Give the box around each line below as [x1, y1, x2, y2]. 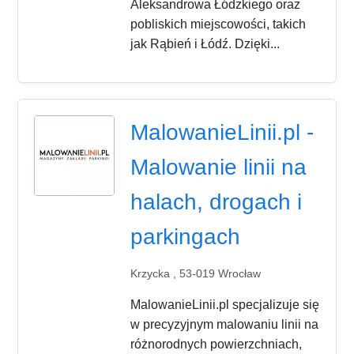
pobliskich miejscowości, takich [130, 17, 307, 31]
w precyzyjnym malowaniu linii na [130, 318, 319, 332]
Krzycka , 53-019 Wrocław [130, 267, 262, 281]
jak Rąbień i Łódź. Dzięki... [130, 36, 281, 51]
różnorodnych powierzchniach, [130, 337, 303, 352]
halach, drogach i [130, 189, 303, 214]
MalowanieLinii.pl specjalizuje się [130, 298, 320, 312]
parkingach [130, 224, 241, 249]
